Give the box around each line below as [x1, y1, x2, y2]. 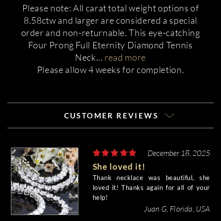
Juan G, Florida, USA [144, 204, 210, 213]
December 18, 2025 [147, 148, 210, 157]
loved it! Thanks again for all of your [92, 184, 210, 191]
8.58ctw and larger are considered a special [24, 15, 197, 26]
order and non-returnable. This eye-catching [21, 27, 200, 38]
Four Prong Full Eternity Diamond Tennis [28, 39, 193, 50]
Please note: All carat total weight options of [22, 2, 199, 13]
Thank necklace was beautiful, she [92, 174, 210, 182]
